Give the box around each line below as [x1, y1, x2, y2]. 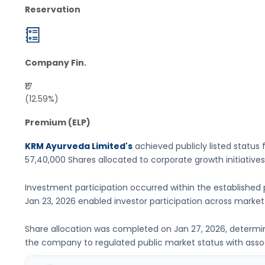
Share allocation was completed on [25, 223, 174, 235]
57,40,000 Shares [25, 154, 96, 166]
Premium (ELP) [25, 116, 91, 128]
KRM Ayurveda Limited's [25, 140, 132, 153]
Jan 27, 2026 [174, 223, 225, 235]
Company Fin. [25, 57, 86, 69]
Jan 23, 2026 [25, 195, 76, 208]
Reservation [25, 4, 80, 16]
